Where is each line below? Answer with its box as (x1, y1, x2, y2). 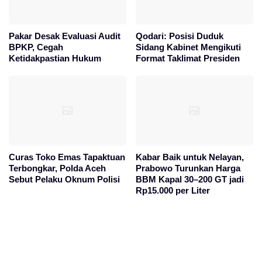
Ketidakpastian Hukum (9, 53, 101, 63)
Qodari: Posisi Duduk (136, 30, 224, 41)
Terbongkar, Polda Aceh (9, 163, 106, 173)
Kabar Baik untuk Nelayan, (136, 151, 244, 162)
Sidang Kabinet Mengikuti (136, 42, 242, 52)
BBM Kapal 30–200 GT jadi (136, 174, 244, 184)
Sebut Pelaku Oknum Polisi (9, 174, 120, 184)
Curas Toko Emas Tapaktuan (9, 151, 125, 162)
